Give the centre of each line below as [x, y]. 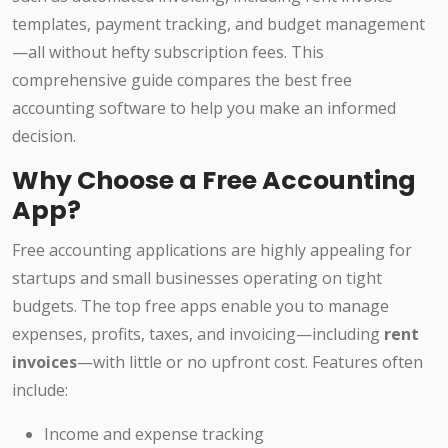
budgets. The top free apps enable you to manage [200, 306]
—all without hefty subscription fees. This [168, 52]
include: [40, 390]
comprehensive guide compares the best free [182, 80]
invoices [44, 362]
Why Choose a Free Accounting [214, 181]
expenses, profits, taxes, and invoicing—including [198, 334]
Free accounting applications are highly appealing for [212, 250]
